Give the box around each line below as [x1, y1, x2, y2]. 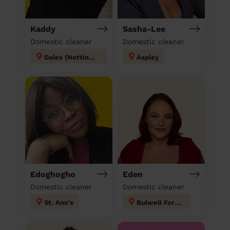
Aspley [137, 53, 159, 61]
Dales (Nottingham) [89, 53, 95, 61]
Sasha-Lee [123, 24, 165, 34]
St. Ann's [44, 198, 73, 206]
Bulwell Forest [175, 198, 181, 206]
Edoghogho [30, 169, 75, 179]
